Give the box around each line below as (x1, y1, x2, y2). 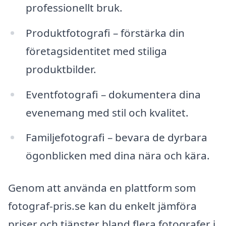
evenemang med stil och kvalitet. (25, 105, 189, 120)
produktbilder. (25, 62, 96, 76)
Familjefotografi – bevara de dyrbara (25, 130, 207, 145)
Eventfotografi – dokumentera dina (25, 87, 201, 101)
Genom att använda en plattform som (8, 181, 196, 195)
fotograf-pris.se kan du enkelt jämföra (8, 199, 197, 213)
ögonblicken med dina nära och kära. (25, 148, 210, 163)
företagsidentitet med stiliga (25, 43, 167, 58)
